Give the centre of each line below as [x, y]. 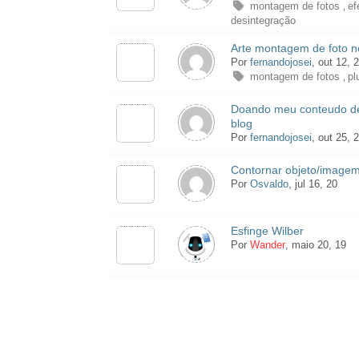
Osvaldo [269, 184]
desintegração [263, 21]
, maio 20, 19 [317, 245]
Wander [267, 245]
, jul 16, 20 [314, 184]
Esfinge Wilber [267, 231]
